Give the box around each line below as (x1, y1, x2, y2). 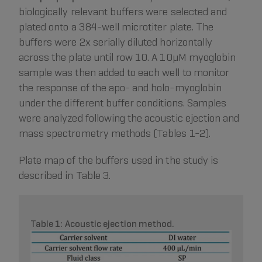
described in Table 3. (19, 168, 111, 182)
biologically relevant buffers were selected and (19, 5, 227, 19)
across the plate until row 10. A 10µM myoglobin (19, 50, 236, 64)
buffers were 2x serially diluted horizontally (19, 35, 213, 49)
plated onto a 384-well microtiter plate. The (19, 20, 213, 34)
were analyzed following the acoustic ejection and (19, 111, 240, 125)
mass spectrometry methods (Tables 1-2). (19, 126, 211, 140)
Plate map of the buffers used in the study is (19, 153, 219, 167)
